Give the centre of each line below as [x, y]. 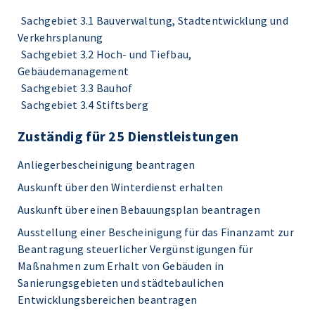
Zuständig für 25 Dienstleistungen [128, 136]
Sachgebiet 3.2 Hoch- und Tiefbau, [107, 54]
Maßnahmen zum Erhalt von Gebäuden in [121, 266]
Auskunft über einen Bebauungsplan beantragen [139, 210]
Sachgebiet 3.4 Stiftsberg [85, 105]
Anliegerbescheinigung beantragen [107, 165]
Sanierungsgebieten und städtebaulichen [121, 283]
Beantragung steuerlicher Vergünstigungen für [136, 249]
